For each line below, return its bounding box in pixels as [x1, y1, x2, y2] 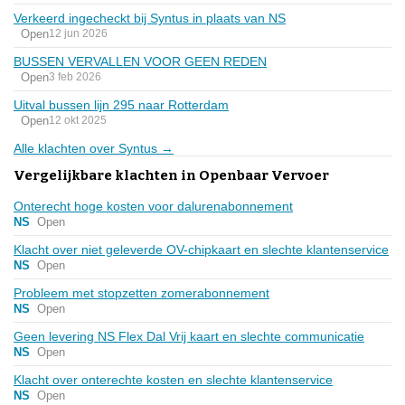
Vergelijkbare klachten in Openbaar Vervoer [14, 166, 329, 184]
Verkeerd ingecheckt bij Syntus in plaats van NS [14, 10, 286, 25]
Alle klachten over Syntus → [14, 140, 174, 155]
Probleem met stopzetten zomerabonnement [14, 285, 269, 300]
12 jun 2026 [49, 27, 108, 41]
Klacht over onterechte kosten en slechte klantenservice [14, 372, 333, 387]
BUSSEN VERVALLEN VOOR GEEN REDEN [14, 53, 267, 69]
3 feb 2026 [49, 71, 101, 84]
